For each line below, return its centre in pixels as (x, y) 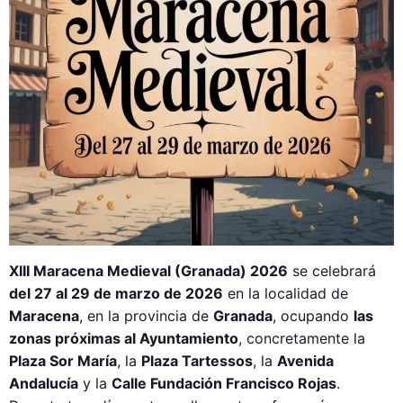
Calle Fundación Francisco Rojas (224, 383)
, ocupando (313, 316)
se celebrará (332, 271)
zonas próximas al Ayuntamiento (124, 338)
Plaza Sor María (63, 361)
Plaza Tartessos (197, 361)
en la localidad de (286, 293)
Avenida (305, 361)
